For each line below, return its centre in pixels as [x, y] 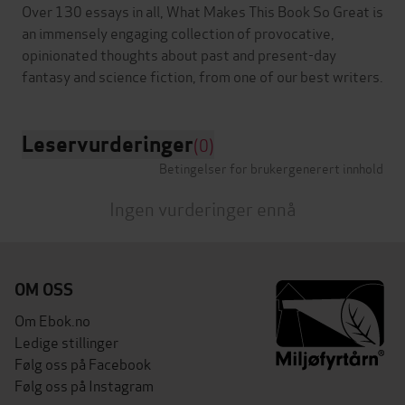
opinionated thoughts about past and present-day [179, 53]
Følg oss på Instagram [84, 384]
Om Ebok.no [52, 319]
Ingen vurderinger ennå [202, 207]
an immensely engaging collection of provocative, [178, 32]
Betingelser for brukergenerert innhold [271, 167]
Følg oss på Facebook [83, 363]
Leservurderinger [108, 144]
